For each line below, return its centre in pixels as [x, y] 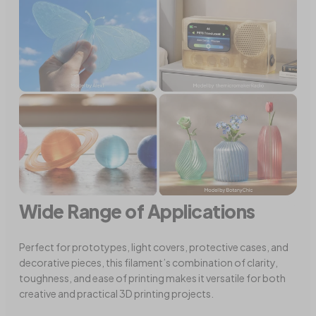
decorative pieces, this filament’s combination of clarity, [149, 263]
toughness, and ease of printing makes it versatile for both [153, 278]
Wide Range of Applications [137, 212]
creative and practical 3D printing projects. [117, 294]
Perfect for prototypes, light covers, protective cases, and [154, 247]
